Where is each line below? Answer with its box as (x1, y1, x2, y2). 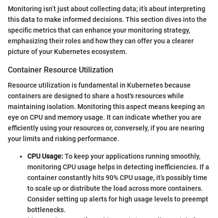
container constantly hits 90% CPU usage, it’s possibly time (27, 173, 207, 182)
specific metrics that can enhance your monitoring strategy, (8, 26, 190, 34)
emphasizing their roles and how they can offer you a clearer (8, 36, 194, 45)
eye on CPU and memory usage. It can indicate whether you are (8, 113, 201, 121)
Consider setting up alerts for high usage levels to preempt (27, 195, 208, 203)
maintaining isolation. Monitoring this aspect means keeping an (8, 102, 205, 110)
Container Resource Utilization (8, 65, 113, 74)
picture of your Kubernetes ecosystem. (8, 47, 127, 55)
